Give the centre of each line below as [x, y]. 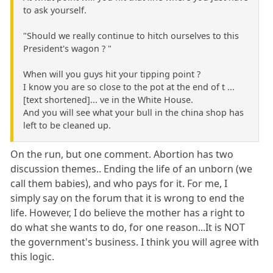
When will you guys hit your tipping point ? [112, 74]
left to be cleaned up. [67, 126]
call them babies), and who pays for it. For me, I [119, 184]
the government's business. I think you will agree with [135, 242]
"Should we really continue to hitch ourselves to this [131, 36]
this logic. [33, 257]
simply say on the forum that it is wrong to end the [128, 198]
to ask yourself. [55, 10]
